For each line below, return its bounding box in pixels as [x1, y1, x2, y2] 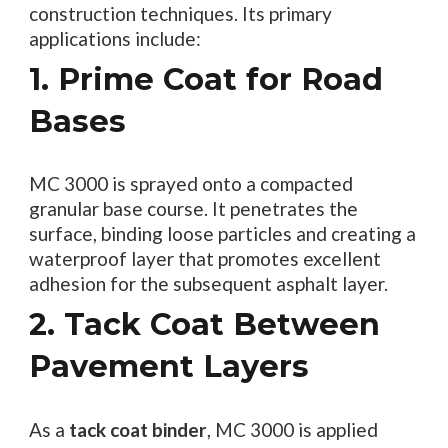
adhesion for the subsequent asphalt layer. [28, 272, 388, 296]
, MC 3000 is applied [206, 417, 378, 441]
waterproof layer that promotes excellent [28, 247, 381, 271]
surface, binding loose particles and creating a [28, 222, 416, 246]
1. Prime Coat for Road [28, 60, 383, 98]
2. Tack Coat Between [28, 306, 380, 344]
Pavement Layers [28, 348, 309, 386]
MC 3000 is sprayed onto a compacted [28, 172, 353, 196]
